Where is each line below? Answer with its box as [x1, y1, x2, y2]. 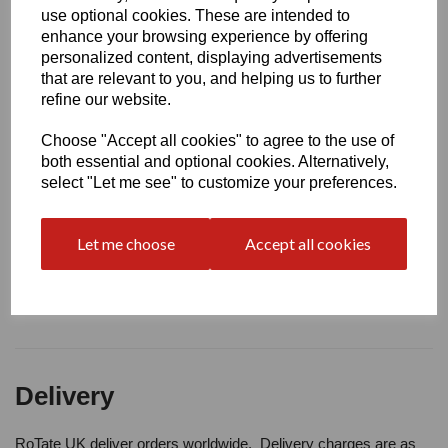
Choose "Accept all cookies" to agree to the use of [41, 132, 395, 149]
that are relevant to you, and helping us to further [41, 70, 382, 87]
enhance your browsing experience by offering [41, 28, 369, 45]
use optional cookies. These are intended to [41, 7, 351, 24]
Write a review [15, 5, 152, 31]
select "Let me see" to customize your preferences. [41, 174, 398, 191]
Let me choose [76, 234, 175, 253]
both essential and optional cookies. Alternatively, [41, 153, 390, 170]
